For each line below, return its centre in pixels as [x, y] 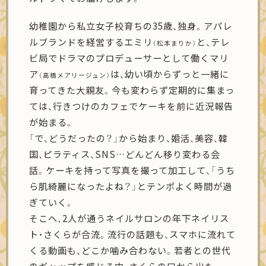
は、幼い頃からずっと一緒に [170, 74]
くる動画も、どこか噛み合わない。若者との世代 [130, 250]
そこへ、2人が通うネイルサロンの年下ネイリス [129, 218]
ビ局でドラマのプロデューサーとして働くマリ [129, 58]
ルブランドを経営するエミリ [91, 42]
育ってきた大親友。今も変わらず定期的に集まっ [132, 90]
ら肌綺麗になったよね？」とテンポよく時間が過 [131, 186]
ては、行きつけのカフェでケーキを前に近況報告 [132, 106]
